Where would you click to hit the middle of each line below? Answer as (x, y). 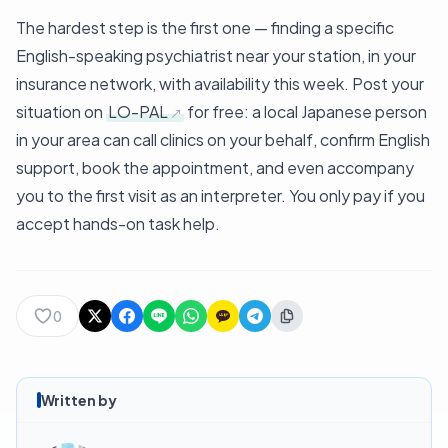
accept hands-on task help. (118, 223)
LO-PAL (138, 111)
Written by (79, 399)
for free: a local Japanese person (305, 111)
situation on (61, 111)
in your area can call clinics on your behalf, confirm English (223, 139)
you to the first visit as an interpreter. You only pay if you (220, 195)
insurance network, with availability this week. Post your (220, 83)
